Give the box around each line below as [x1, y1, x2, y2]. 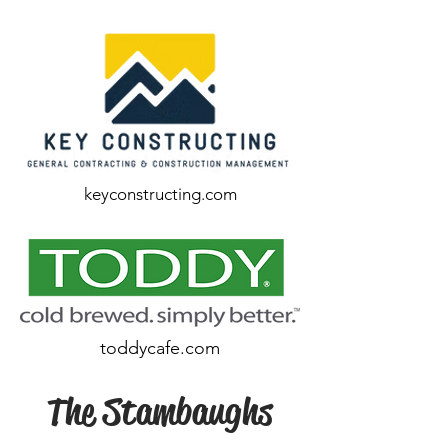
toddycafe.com [100, 337, 220, 359]
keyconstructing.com [83, 184, 237, 204]
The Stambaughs [47, 388, 273, 435]
